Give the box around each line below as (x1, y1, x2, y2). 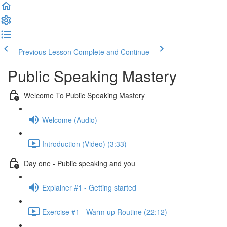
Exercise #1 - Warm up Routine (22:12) (42, 206, 167, 217)
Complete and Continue (73, 47, 149, 57)
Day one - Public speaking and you (24, 158, 135, 168)
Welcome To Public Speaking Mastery (24, 90, 145, 100)
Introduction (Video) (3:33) (42, 138, 127, 149)
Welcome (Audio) (42, 114, 97, 125)
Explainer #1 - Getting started (42, 182, 136, 193)
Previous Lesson (18, 47, 71, 57)
